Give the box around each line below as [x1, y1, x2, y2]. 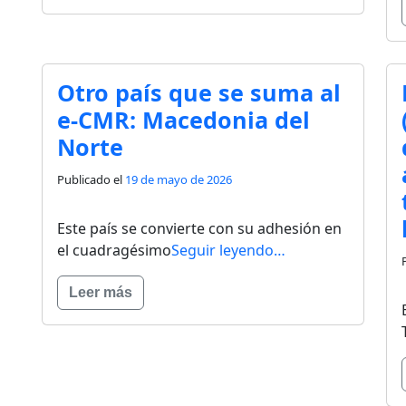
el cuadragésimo [57, 240, 171, 261]
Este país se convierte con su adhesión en [57, 218, 342, 239]
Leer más [69, 285, 132, 301]
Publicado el [57, 171, 125, 188]
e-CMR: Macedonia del [57, 104, 310, 136]
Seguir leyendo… [171, 240, 285, 261]
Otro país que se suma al [57, 77, 341, 109]
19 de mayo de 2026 [125, 171, 232, 188]
